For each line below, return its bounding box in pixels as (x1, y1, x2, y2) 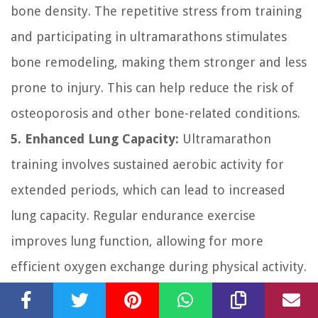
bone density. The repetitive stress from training (11, 3, 302, 18)
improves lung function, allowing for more (11, 233, 263, 248)
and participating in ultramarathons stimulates (11, 28, 287, 44)
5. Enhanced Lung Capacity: (11, 131, 179, 146)
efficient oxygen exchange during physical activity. (11, 258, 307, 274)
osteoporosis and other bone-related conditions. (11, 105, 300, 121)
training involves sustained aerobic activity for (11, 156, 284, 172)
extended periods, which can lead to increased (11, 182, 285, 197)
